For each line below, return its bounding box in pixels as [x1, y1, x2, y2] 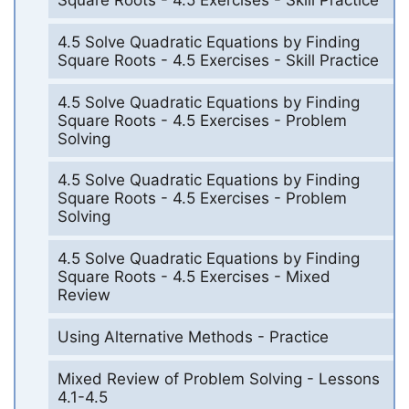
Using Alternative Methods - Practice [57, 327, 329, 346]
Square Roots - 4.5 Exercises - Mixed [57, 267, 330, 287]
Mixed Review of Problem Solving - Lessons [57, 369, 380, 388]
